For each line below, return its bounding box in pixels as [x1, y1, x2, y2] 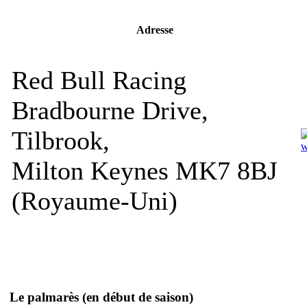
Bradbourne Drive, [12, 95, 208, 125]
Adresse [136, 24, 173, 36]
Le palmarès [10, 289, 82, 304]
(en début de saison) [82, 289, 193, 304]
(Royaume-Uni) [12, 186, 177, 215]
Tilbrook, [12, 125, 110, 155]
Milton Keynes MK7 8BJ [12, 156, 278, 185]
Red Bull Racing [12, 65, 186, 95]
